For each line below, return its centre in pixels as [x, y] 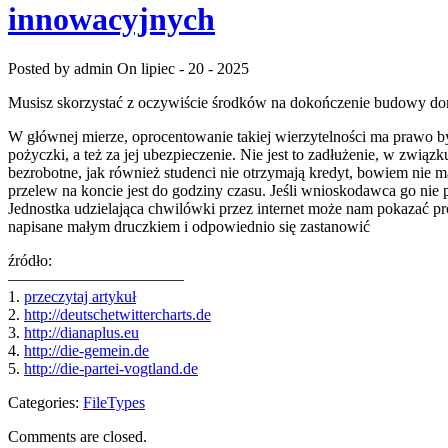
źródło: [30, 260]
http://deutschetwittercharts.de [117, 314]
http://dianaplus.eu [81, 332]
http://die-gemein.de [86, 350]
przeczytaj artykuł [80, 296]
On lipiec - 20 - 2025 [183, 68]
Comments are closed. [77, 436]
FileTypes [114, 402]
